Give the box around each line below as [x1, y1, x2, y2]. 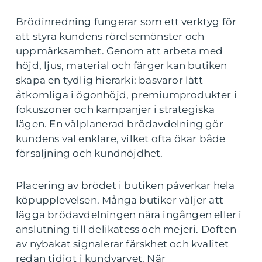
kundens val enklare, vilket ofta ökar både [16, 133, 226, 144]
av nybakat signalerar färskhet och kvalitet [16, 238, 229, 250]
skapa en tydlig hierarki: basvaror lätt [16, 74, 203, 86]
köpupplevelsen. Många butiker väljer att [16, 194, 224, 206]
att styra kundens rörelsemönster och [16, 30, 205, 42]
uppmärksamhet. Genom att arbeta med [16, 45, 223, 57]
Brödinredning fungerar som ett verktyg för [16, 16, 237, 27]
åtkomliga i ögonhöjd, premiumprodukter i [16, 89, 237, 101]
